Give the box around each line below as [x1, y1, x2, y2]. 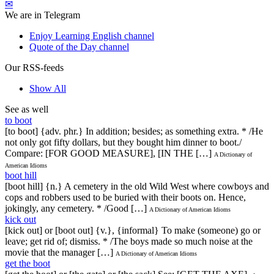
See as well [5, 103, 48, 114]
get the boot [5, 257, 50, 268]
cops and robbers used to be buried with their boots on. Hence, [5, 191, 246, 202]
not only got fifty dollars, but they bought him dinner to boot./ [5, 136, 242, 147]
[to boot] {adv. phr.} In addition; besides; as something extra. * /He [5, 125, 263, 136]
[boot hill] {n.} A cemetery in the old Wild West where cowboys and [5, 180, 269, 191]
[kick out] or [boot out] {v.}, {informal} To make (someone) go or [5, 224, 261, 235]
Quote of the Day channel [29, 41, 129, 52]
